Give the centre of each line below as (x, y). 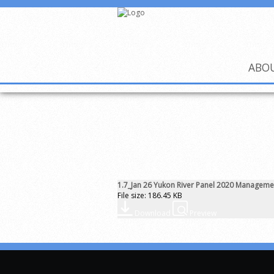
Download (153, 213)
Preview (203, 213)
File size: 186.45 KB (150, 195)
